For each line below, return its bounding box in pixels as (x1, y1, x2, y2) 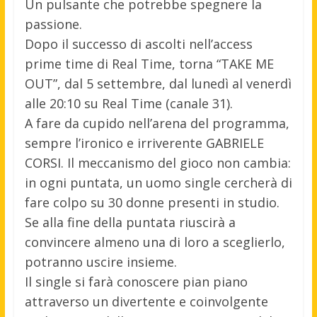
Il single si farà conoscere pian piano (24, 272, 248, 290)
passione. (24, 15, 82, 33)
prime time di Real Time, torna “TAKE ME (24, 54, 274, 72)
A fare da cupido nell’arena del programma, (24, 114, 289, 132)
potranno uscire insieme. (24, 253, 177, 270)
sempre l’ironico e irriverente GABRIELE (24, 134, 264, 151)
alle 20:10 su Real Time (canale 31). (24, 94, 233, 112)
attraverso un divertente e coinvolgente (24, 292, 268, 310)
